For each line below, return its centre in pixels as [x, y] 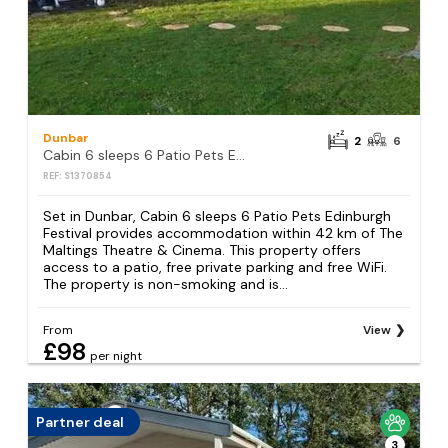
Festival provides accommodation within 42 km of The [223, 233]
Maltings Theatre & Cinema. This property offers [202, 250]
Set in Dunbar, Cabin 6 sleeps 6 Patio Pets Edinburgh [217, 216]
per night [116, 355]
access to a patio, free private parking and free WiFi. [215, 267]
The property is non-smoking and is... [166, 284]
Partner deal [80, 421]
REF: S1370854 [78, 176]
